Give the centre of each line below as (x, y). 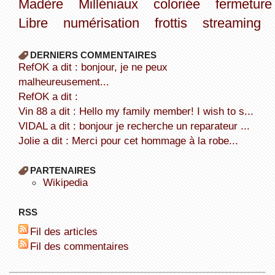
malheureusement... (64, 81)
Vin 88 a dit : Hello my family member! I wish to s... (139, 111)
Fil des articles (67, 231)
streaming (231, 23)
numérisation (101, 23)
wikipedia (70, 182)
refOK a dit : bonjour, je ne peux (22, 67)
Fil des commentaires (82, 246)
